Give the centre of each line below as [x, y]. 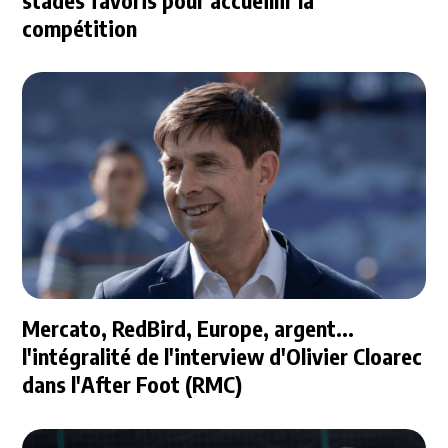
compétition [80, 27]
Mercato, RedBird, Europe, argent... [188, 327]
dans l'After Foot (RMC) [132, 383]
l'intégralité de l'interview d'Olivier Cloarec [222, 355]
